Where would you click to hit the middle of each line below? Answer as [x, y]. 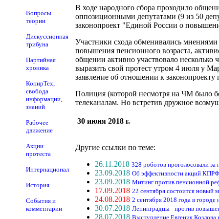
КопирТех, [40, 83]
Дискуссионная [47, 36]
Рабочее [37, 122]
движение [39, 130]
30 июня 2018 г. [104, 121]
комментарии [44, 208]
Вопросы [39, 13]
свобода [37, 91]
